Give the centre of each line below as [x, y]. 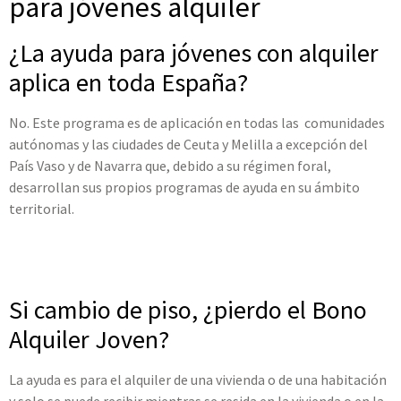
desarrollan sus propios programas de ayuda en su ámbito [184, 188]
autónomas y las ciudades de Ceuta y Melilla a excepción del [188, 145]
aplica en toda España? [128, 83]
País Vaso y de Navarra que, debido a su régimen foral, [170, 166]
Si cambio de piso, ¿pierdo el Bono [188, 309]
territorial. [42, 209]
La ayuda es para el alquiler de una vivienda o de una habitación [198, 379]
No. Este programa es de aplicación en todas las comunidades [197, 123]
